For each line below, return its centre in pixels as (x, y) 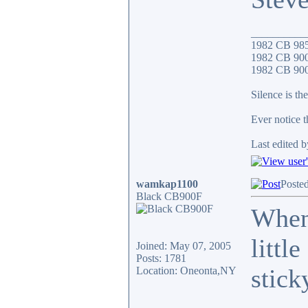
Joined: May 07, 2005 (184, 246)
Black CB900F (169, 196)
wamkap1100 (167, 184)
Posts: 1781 (161, 258)
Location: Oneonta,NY (186, 271)
